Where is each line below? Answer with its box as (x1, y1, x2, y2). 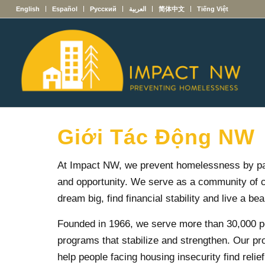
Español (51, 5, 77, 12)
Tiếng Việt (196, 5, 228, 12)
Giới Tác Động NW (57, 125, 256, 149)
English (15, 5, 40, 12)
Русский (89, 5, 117, 12)
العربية (128, 5, 146, 12)
